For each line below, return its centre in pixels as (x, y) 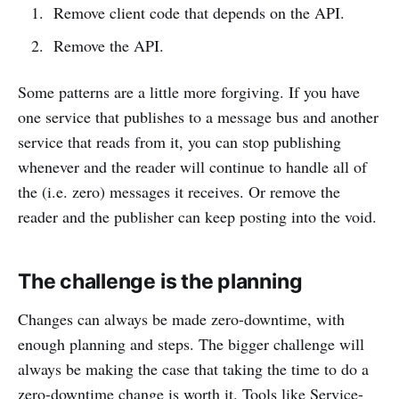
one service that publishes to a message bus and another (198, 116)
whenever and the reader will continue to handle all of (192, 166)
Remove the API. (108, 45)
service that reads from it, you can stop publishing (179, 141)
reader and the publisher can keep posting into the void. (197, 216)
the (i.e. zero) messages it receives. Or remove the (179, 191)
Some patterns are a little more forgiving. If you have (189, 91)
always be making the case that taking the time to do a (193, 368)
